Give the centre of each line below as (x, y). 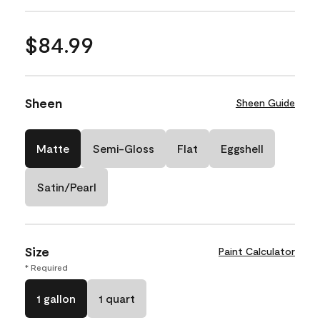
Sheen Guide (265, 102)
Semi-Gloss (123, 148)
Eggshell (242, 148)
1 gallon (56, 298)
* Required (46, 267)
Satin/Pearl (66, 186)
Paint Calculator (256, 251)
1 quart (117, 298)
